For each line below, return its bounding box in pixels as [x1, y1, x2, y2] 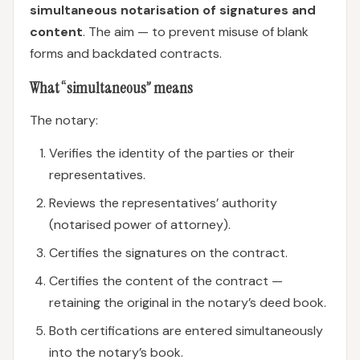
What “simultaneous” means [30, 78, 193, 98]
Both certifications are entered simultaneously [49, 322, 323, 339]
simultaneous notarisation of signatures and [30, 2, 316, 18]
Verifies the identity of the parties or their [49, 145, 295, 162]
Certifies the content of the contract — [49, 272, 283, 289]
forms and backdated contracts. [30, 45, 222, 62]
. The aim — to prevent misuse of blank [83, 23, 309, 40]
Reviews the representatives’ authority [49, 194, 277, 211]
